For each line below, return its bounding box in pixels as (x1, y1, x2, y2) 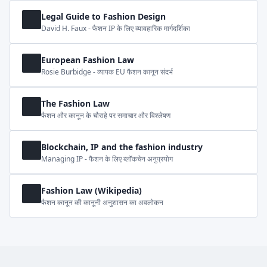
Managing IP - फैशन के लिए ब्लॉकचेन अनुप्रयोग (41, 154, 173, 164)
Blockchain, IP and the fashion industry (41, 141, 203, 153)
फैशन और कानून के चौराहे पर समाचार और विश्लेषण (41, 110, 170, 120)
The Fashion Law (41, 98, 110, 109)
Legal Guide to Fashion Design (41, 11, 166, 22)
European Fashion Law (41, 54, 134, 66)
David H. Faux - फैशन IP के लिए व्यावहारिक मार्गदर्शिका (41, 23, 190, 33)
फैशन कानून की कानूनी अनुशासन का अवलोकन (41, 197, 163, 207)
